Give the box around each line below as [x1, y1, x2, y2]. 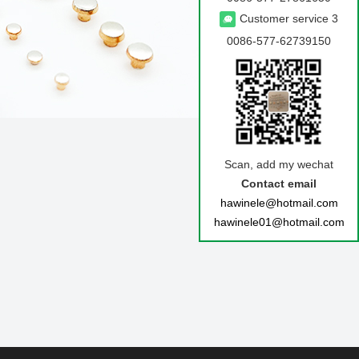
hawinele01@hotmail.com [213, 216, 345, 228]
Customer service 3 [240, 11, 338, 25]
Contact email [241, 177, 317, 190]
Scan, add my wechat [224, 158, 333, 171]
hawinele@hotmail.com [220, 196, 338, 209]
